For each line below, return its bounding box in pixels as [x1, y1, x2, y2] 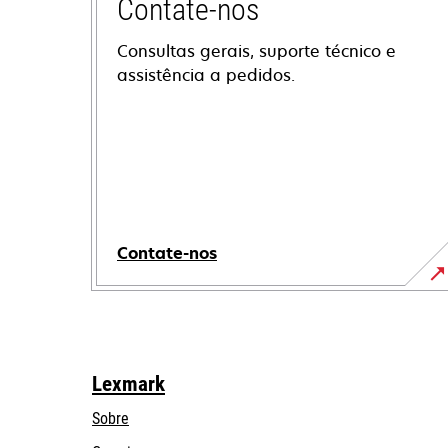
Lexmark [92, 372, 165, 396]
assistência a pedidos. [117, 64, 295, 86]
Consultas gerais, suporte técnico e [117, 40, 396, 62]
